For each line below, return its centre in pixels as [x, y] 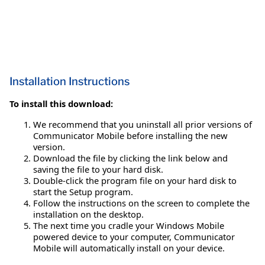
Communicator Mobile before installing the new [130, 136]
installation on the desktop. [88, 214]
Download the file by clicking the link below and [130, 158]
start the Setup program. [83, 192]
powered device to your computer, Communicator [134, 237]
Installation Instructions [70, 82]
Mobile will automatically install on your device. [129, 248]
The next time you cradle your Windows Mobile [129, 226]
